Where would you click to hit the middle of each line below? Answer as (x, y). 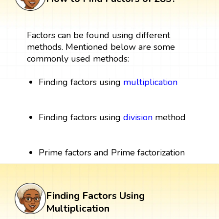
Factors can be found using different (98, 35)
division (138, 118)
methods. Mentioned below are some (101, 47)
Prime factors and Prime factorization (112, 153)
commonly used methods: (78, 59)
